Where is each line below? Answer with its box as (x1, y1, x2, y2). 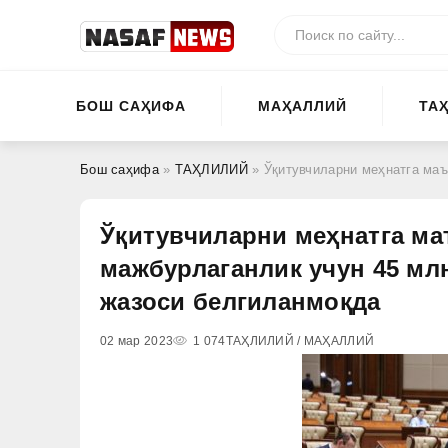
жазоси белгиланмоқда (100, 288, 381, 315)
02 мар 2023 (100, 334, 174, 348)
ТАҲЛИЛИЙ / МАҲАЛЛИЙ (225, 334, 375, 348)
